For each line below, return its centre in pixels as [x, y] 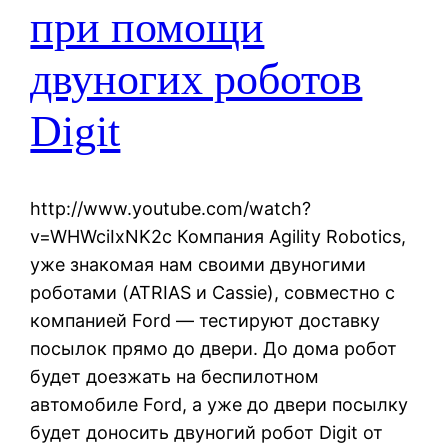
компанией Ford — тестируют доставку [205, 320]
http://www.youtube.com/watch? [171, 208]
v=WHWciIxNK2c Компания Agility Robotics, [218, 236]
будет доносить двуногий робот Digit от [207, 432]
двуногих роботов [196, 80]
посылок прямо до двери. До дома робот [214, 348]
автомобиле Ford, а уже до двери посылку [219, 404]
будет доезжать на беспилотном [175, 376]
